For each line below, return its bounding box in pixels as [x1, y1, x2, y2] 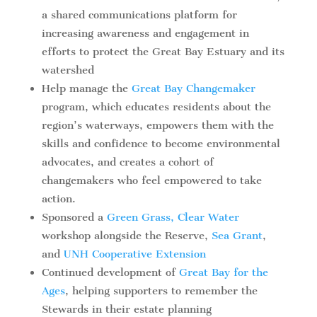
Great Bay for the [178, 266, 268, 279]
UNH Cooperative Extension [63, 248, 206, 261]
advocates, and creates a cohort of [41, 156, 214, 169]
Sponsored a [41, 211, 107, 224]
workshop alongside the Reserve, [41, 229, 212, 243]
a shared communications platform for [41, 8, 237, 22]
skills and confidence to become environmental [41, 137, 280, 151]
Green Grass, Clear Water [106, 211, 239, 224]
